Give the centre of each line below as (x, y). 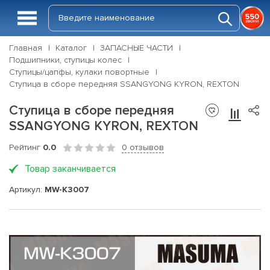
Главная (26, 48)
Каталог (71, 48)
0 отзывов (143, 147)
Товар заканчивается (70, 169)
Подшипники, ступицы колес (65, 60)
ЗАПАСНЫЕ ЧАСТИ (137, 48)
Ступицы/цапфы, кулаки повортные (79, 72)
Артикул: (27, 189)
